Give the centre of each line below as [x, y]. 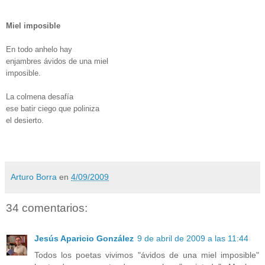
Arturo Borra [34, 177]
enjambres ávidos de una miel [57, 61]
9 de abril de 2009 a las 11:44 [193, 239]
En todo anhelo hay [39, 49]
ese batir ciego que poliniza [53, 108]
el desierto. [25, 120]
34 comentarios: [47, 208]
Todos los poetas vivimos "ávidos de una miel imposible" [147, 255]
